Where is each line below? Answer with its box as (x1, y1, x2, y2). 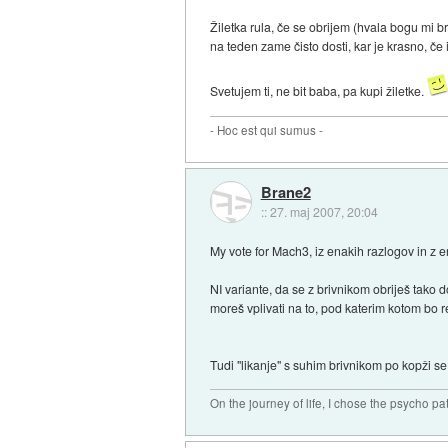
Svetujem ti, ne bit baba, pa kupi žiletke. (210, 82, 428, 100)
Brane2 (260, 181, 311, 204)
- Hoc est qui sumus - (210, 121, 324, 138)
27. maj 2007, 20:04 (269, 203, 378, 221)
